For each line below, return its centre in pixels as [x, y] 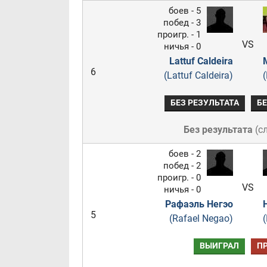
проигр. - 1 [179, 35]
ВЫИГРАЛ [219, 246]
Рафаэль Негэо [199, 204]
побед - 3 [182, 23]
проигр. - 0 [179, 178]
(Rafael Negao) [201, 218]
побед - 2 [182, 166]
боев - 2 [184, 154]
